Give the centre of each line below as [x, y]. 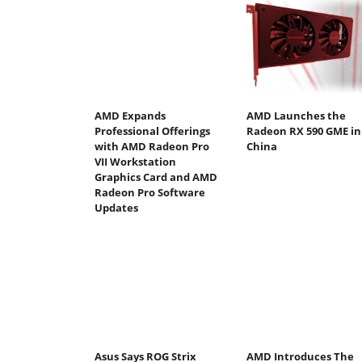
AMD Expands [130, 116]
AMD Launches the [296, 116]
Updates [116, 208]
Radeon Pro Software [150, 193]
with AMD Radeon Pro [152, 147]
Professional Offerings [152, 131]
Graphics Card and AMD [156, 177]
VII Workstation [135, 162]
